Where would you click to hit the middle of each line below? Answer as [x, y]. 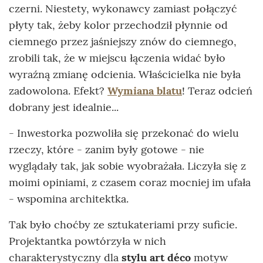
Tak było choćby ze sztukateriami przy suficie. [123, 224]
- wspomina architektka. [69, 198]
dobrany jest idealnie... [65, 107]
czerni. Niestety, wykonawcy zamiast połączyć [123, 8]
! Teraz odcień [217, 90]
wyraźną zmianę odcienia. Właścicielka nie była [125, 74]
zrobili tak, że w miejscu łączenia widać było [117, 58]
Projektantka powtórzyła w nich [87, 241]
